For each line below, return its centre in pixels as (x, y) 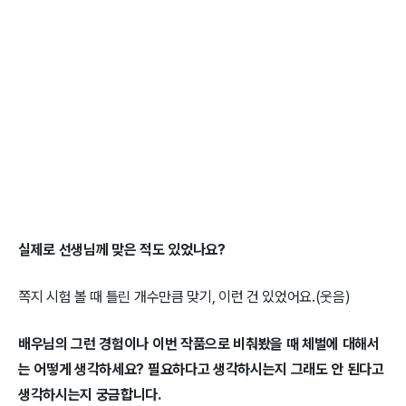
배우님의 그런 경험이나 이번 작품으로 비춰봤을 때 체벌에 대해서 (199, 344)
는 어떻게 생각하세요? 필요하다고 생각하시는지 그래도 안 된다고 (201, 370)
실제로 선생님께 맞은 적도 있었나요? (122, 250)
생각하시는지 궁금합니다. (90, 395)
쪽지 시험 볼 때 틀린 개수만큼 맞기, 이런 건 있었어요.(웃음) (184, 297)
